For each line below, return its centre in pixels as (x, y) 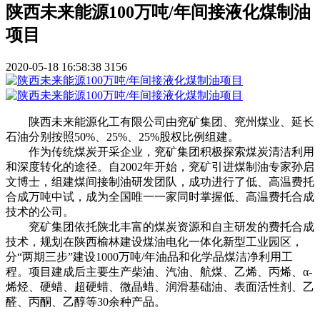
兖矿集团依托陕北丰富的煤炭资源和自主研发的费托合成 (160, 227)
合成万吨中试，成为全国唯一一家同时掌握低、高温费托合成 (160, 197)
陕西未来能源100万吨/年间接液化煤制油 (158, 12)
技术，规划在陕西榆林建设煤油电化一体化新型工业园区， (154, 242)
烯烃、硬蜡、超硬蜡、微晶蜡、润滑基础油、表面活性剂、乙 (160, 287)
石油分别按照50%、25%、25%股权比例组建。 (122, 137)
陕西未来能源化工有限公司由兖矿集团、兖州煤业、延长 (171, 122)
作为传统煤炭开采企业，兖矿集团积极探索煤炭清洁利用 (160, 152)
